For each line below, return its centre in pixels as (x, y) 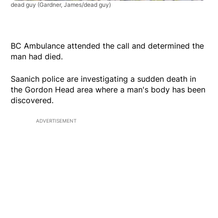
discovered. (32, 100)
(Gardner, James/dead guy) (74, 5)
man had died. (37, 57)
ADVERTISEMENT (56, 121)
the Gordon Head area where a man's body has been (108, 90)
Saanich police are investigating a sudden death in (104, 79)
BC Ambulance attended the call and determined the (108, 46)
